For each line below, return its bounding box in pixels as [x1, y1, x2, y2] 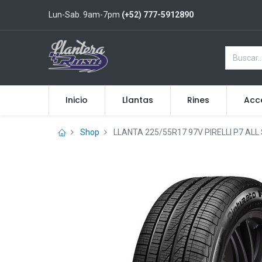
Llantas [122, 94, 153, 106]
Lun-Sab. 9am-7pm [48, 10, 122, 19]
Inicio [65, 94, 88, 106]
